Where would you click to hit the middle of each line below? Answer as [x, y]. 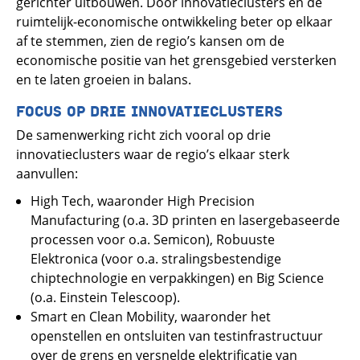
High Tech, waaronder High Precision [143, 200]
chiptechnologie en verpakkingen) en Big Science [177, 278]
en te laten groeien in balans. [104, 80]
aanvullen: [47, 173]
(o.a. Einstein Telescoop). [105, 297]
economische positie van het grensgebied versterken [176, 61]
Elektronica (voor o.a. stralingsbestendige [156, 258]
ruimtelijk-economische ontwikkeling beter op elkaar [174, 22]
